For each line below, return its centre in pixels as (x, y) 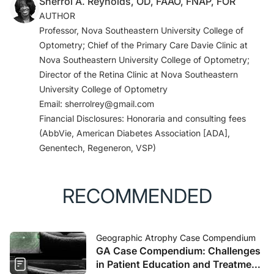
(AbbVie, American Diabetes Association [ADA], (135, 133)
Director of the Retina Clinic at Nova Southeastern (139, 74)
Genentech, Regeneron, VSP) (98, 147)
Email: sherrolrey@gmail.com (97, 103)
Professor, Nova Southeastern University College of (141, 30)
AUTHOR (57, 15)
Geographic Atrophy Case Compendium (176, 237)
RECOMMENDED (137, 196)
